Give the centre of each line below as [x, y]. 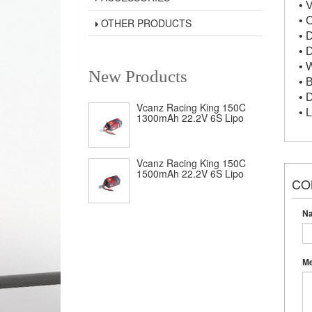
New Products [138, 76]
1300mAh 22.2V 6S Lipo [190, 118]
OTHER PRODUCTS [145, 23]
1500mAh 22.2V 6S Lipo [190, 173]
